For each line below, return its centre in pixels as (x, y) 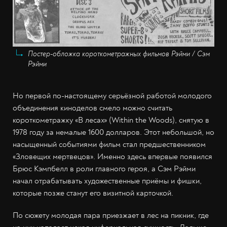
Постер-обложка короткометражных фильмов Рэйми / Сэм (119, 54)
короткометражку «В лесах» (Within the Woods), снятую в (111, 120)
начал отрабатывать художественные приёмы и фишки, (107, 181)
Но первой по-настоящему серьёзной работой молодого (112, 96)
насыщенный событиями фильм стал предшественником (109, 144)
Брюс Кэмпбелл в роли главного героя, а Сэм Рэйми (104, 168)
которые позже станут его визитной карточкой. (93, 193)
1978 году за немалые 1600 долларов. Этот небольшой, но (113, 132)
